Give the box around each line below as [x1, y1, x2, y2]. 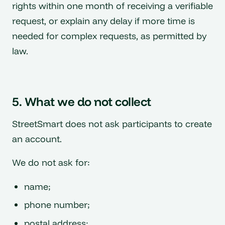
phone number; [24, 199, 90, 211]
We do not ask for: [12, 157, 90, 169]
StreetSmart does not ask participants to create [12, 118, 212, 130]
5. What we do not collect [12, 93, 151, 109]
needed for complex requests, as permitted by [12, 30, 206, 42]
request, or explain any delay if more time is [12, 15, 195, 27]
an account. [12, 133, 62, 145]
